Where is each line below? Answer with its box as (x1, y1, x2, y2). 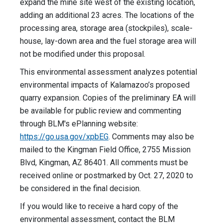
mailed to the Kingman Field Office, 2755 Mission (20, 145, 191, 155)
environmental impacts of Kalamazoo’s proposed (20, 80, 190, 90)
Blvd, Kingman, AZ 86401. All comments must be (20, 158, 188, 168)
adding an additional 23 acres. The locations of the (20, 10, 194, 20)
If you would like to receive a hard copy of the (20, 202, 178, 212)
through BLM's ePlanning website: (20, 119, 138, 129)
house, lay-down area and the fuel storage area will (20, 36, 196, 46)
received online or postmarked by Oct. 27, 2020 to (20, 171, 193, 181)
